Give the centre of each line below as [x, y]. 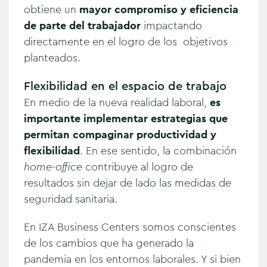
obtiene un [52, 9]
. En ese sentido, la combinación [158, 150]
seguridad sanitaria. [71, 199]
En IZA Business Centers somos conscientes [130, 227]
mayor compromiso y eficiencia [159, 9]
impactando [171, 25]
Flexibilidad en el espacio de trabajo [125, 86]
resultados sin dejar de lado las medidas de [128, 183]
